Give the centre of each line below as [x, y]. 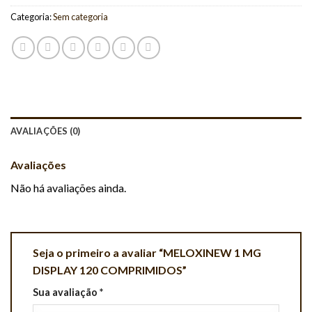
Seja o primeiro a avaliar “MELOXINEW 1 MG [147, 253]
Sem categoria [80, 17]
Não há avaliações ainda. [68, 188]
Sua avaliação [66, 292]
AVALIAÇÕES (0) [46, 131]
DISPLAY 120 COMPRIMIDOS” [111, 270]
